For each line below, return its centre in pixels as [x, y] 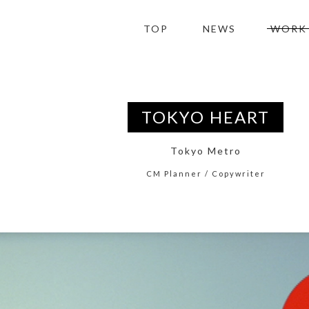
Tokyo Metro [206, 151]
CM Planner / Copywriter [206, 174]
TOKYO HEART [206, 117]
